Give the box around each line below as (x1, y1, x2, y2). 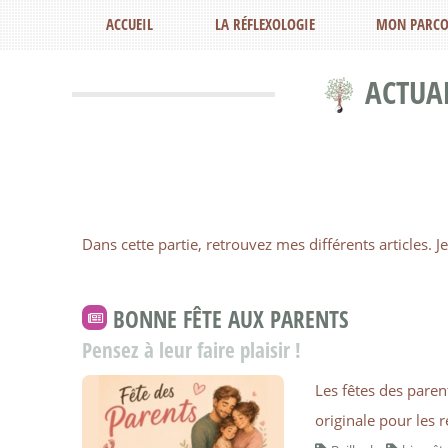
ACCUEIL (106, 14, 154, 34)
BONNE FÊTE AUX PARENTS (113, 302, 349, 335)
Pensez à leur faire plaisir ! (82, 336, 301, 365)
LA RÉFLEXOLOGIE (214, 14, 315, 34)
